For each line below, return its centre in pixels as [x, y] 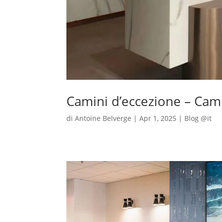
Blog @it [198, 118]
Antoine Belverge [103, 118]
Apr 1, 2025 [158, 118]
